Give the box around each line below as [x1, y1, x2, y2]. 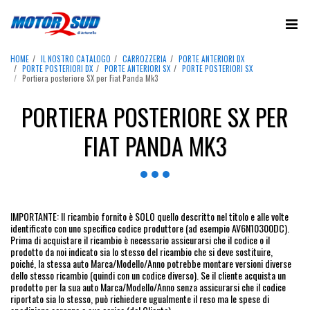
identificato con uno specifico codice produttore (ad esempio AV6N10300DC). [10, 221, 289, 235]
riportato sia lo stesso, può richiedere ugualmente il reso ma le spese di [10, 291, 269, 306]
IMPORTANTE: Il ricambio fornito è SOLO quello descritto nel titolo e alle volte [10, 209, 289, 224]
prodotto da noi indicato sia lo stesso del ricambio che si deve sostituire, [10, 244, 273, 259]
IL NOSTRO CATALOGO [41, 53, 111, 64]
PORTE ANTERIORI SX [104, 63, 170, 74]
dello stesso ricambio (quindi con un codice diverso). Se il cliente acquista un [10, 268, 286, 282]
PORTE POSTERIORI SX [182, 63, 253, 74]
